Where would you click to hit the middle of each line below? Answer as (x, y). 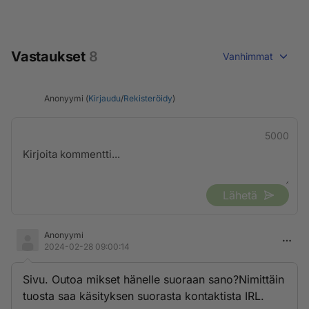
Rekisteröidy (148, 98)
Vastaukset (50, 57)
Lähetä (240, 195)
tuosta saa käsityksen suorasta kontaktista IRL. (143, 296)
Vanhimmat (248, 56)
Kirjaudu (104, 98)
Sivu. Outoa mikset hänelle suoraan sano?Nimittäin (153, 279)
